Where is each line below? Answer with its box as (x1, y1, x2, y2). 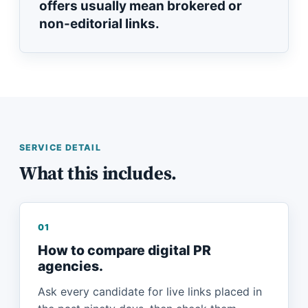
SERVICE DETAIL (19, 142, 101, 153)
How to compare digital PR (38, 242, 211, 258)
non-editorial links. (39, 16, 159, 32)
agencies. (38, 258, 103, 274)
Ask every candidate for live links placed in (38, 285, 262, 298)
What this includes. (19, 160, 177, 186)
